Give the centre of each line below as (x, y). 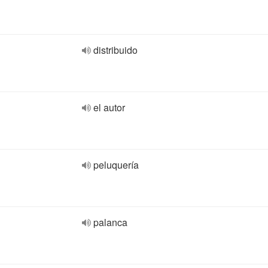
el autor (109, 107)
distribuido (115, 50)
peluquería (116, 165)
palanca (110, 222)
